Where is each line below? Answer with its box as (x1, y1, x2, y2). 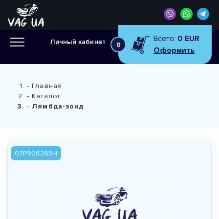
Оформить (153, 45, 195, 55)
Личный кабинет (50, 38, 106, 46)
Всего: (153, 34, 177, 44)
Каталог (32, 92, 62, 100)
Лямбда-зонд (29, 102, 84, 110)
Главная (32, 82, 63, 90)
